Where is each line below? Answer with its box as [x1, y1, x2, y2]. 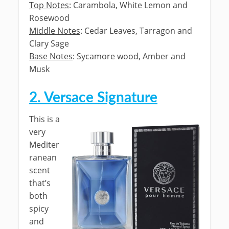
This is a [29, 113, 60, 125]
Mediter [29, 139, 59, 150]
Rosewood [29, 12, 70, 24]
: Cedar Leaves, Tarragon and [80, 25, 192, 36]
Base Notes [29, 51, 73, 62]
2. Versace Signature [29, 90, 157, 105]
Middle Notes [29, 25, 80, 36]
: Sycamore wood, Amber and [73, 51, 186, 62]
